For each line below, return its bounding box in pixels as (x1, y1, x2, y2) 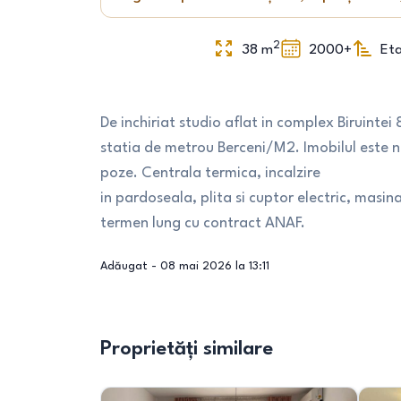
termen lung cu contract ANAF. (100, 216, 305, 231)
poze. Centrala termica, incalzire (100, 166, 320, 181)
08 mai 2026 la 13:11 (160, 260, 269, 272)
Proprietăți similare (100, 339, 273, 359)
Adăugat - (100, 260, 160, 272)
